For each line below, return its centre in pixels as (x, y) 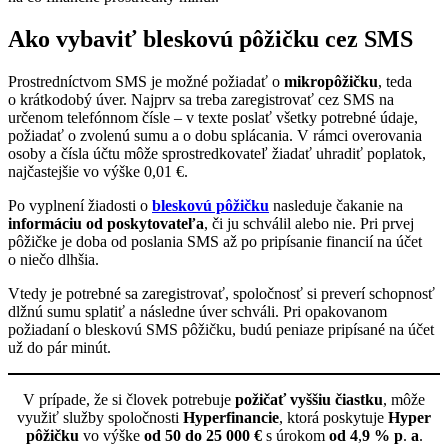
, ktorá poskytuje (333, 417)
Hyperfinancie (231, 417)
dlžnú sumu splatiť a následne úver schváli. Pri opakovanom (197, 311)
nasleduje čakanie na (336, 205)
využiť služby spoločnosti (100, 417)
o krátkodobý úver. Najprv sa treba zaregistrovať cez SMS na (201, 99)
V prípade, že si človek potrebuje (129, 399)
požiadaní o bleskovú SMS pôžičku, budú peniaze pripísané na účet (221, 329)
